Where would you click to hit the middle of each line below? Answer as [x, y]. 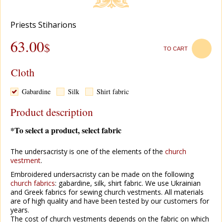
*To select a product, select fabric [66, 130]
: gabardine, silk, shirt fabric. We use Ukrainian [128, 183]
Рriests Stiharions [43, 25]
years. [20, 210]
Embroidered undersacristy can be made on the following [102, 174]
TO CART [176, 49]
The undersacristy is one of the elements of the [88, 151]
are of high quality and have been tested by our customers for [110, 201]
